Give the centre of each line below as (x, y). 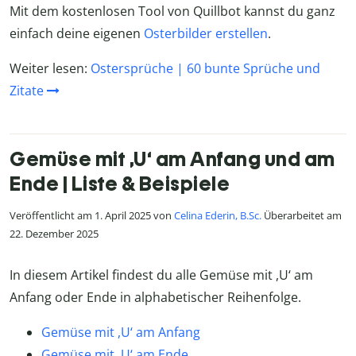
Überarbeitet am (302, 216)
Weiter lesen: (50, 69)
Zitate (27, 91)
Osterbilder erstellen (206, 34)
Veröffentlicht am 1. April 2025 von (92, 216)
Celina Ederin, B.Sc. (218, 216)
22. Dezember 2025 (54, 234)
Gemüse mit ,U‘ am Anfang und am (172, 159)
